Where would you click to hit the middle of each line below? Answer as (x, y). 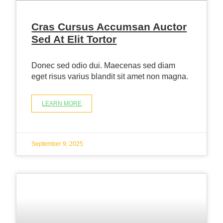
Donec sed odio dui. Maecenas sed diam (104, 65)
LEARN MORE (62, 103)
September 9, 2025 (57, 144)
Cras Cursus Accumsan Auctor (109, 26)
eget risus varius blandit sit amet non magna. (110, 76)
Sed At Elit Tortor (74, 39)
